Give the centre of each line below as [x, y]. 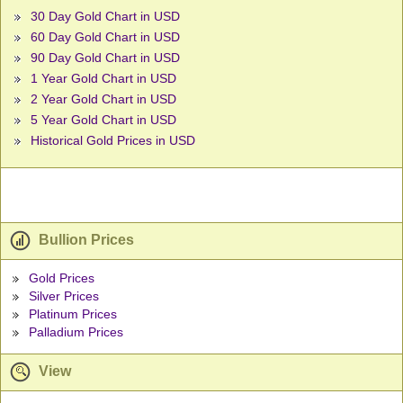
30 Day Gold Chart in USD [105, 17]
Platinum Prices [72, 314]
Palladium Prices [76, 332]
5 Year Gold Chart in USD [103, 120]
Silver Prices [63, 296]
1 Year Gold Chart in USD [103, 79]
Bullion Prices [85, 240]
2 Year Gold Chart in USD [103, 99]
